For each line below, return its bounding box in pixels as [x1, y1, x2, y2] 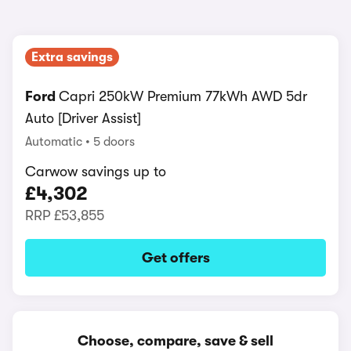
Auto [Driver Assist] [25, 110, 141, 126]
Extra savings [31, 50, 113, 64]
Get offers [141, 250, 210, 266]
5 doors [93, 135, 135, 149]
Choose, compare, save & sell [78, 333, 273, 349]
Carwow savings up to [25, 164, 166, 179]
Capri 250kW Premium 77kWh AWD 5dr [59, 89, 307, 104]
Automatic [25, 135, 85, 149]
